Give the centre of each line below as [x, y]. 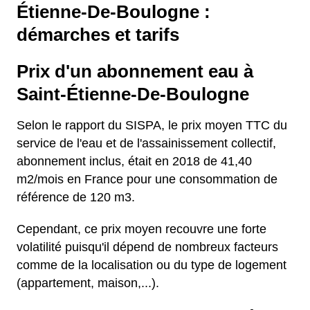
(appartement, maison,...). [88, 283]
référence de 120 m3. [76, 197]
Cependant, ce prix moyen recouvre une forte [142, 229]
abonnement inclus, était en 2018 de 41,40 [134, 161]
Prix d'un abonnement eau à [135, 71]
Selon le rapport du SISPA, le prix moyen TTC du [152, 125]
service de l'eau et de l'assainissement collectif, [146, 143]
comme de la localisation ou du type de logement [152, 265]
